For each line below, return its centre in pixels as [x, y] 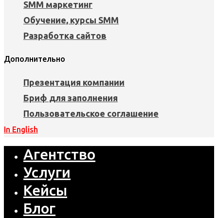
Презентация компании [74, 82]
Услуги [47, 173]
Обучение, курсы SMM [71, 20]
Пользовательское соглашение [91, 114]
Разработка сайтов [65, 36]
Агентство [59, 154]
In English [21, 130]
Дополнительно [35, 59]
